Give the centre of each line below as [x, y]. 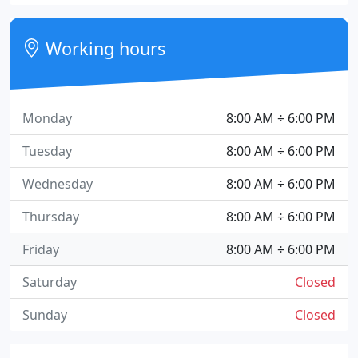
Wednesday [58, 184]
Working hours [103, 48]
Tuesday [47, 151]
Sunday [45, 315]
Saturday [50, 282]
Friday [41, 249]
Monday [47, 118]
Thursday [51, 217]
